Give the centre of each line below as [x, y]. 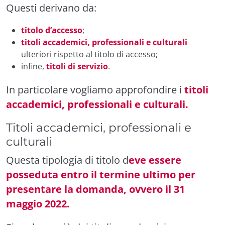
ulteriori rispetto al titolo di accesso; [89, 54]
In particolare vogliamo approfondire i [95, 89]
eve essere [155, 160]
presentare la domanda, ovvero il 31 [95, 189]
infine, [34, 66]
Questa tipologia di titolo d [67, 160]
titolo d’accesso [52, 30]
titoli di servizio [77, 66]
